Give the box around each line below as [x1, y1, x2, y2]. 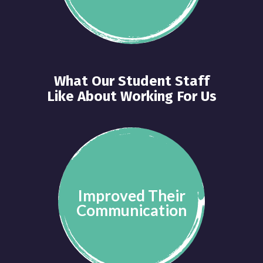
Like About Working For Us [46, 88, 217, 105]
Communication [76, 201, 187, 220]
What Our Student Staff [53, 73, 210, 90]
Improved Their [77, 186, 186, 205]
